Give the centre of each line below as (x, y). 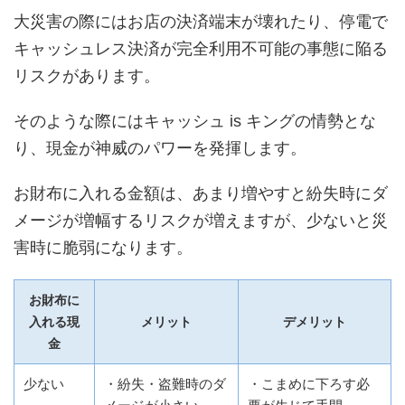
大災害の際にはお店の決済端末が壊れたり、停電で (201, 22)
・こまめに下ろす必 (309, 384)
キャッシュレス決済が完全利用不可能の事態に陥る (201, 49)
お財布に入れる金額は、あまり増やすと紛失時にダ (201, 194)
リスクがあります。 (87, 76)
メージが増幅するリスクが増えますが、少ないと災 (201, 221)
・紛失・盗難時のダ (165, 384)
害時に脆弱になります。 (103, 248)
